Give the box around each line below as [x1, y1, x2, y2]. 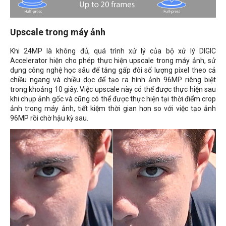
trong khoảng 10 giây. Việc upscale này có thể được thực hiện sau [10, 85, 216, 94]
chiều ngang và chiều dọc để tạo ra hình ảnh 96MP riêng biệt [10, 76, 216, 84]
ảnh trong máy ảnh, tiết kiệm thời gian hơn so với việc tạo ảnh [10, 104, 216, 113]
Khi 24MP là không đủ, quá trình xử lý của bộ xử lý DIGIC [10, 47, 216, 55]
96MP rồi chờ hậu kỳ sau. [10, 114, 88, 123]
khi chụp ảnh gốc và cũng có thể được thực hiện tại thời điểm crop [10, 95, 216, 103]
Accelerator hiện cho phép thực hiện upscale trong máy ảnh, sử [10, 56, 216, 65]
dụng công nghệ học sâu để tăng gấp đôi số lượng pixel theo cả [10, 66, 216, 75]
